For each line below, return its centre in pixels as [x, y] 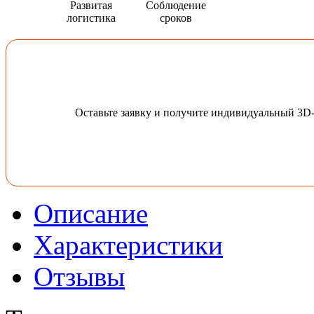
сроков [176, 18]
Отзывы [79, 277]
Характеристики [128, 245]
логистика [91, 18]
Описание [91, 214]
